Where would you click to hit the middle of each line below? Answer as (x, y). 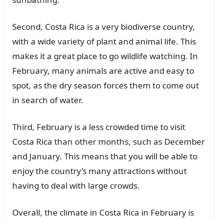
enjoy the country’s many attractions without (99, 171)
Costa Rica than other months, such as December (108, 142)
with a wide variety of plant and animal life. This (104, 42)
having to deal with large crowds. (76, 186)
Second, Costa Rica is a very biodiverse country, (103, 27)
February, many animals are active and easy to (103, 71)
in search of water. (47, 100)
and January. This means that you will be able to (105, 156)
